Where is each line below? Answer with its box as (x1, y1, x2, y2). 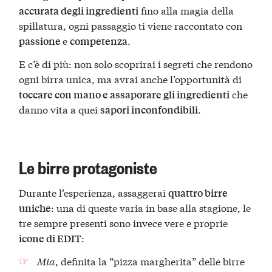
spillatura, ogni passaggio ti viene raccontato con (19, 18, 243, 32)
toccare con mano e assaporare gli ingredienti (19, 87, 230, 101)
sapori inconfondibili (100, 102, 199, 117)
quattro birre (168, 186, 228, 200)
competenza (70, 33, 128, 48)
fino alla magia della (138, 2, 234, 17)
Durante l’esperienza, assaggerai (19, 185, 169, 200)
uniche (19, 201, 52, 216)
